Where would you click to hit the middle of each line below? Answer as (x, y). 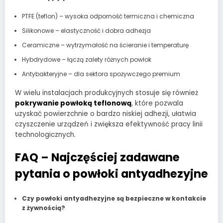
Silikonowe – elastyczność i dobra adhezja (86, 31)
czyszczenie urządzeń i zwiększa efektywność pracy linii (109, 124)
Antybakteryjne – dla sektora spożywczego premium (101, 74)
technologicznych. (45, 135)
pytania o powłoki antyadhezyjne (111, 174)
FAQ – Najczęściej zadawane (97, 158)
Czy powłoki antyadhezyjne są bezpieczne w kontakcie (114, 198)
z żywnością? (43, 208)
